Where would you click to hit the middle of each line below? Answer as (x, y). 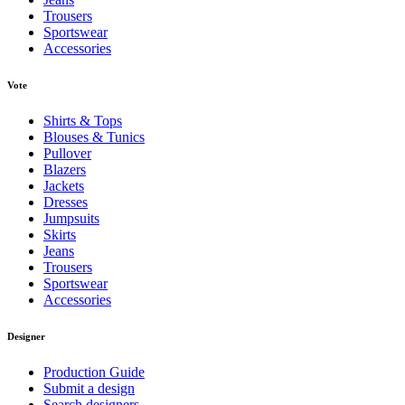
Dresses (66, 202)
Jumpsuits (71, 219)
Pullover (67, 154)
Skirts (60, 235)
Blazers (65, 170)
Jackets (64, 186)
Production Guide (94, 372)
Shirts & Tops (83, 121)
